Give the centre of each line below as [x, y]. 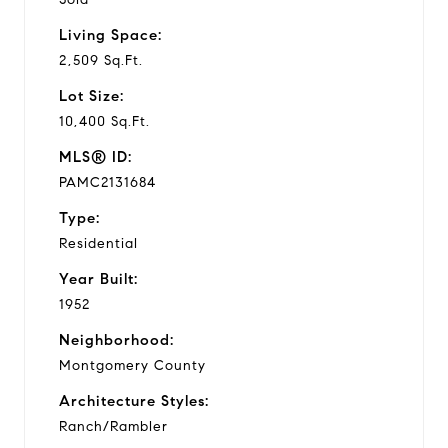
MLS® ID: [95, 156]
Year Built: [98, 278]
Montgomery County [132, 365]
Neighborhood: [116, 339]
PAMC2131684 [107, 182]
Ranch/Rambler [113, 426]
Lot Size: [91, 95]
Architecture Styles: [134, 400]
